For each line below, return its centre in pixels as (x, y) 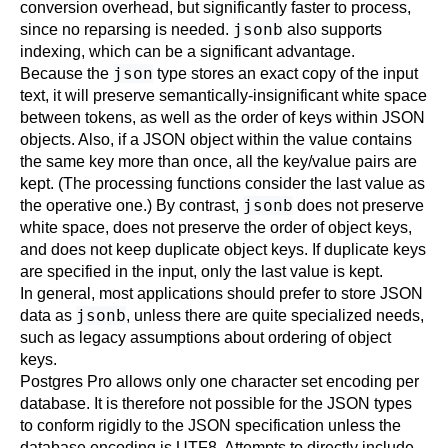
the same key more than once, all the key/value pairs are (218, 161)
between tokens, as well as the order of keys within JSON (222, 117)
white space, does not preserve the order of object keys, (216, 227)
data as (48, 315)
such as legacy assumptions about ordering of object (205, 337)
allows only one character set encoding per (265, 381)
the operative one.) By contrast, (131, 205)
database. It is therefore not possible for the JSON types (216, 403)
